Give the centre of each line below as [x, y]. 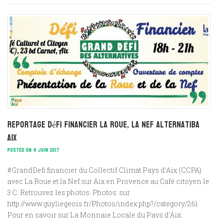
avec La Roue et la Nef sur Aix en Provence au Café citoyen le [108, 181]
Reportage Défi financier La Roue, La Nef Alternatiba [103, 125]
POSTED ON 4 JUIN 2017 [33, 150]
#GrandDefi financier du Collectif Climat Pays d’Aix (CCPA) [104, 170]
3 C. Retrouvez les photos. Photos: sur [69, 192]
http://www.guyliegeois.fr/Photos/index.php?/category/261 [102, 203]
